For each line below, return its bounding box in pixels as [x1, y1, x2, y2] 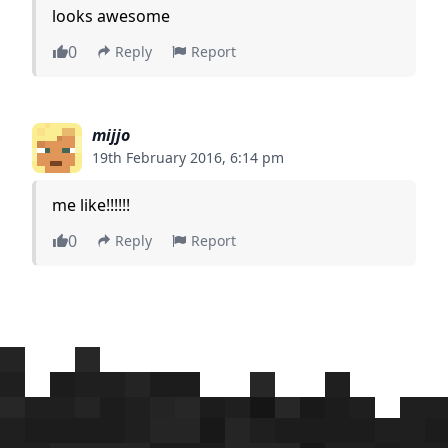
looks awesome [52, 5, 170, 27]
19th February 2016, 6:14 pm [92, 148, 284, 167]
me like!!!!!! [52, 194, 130, 216]
